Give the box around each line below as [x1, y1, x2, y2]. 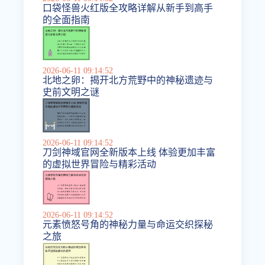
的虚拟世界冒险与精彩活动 [43, 159, 157, 170]
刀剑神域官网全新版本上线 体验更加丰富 [43, 147, 216, 159]
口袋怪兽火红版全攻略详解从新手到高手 [43, 2, 214, 14]
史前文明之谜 [43, 86, 100, 98]
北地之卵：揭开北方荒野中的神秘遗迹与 [43, 75, 214, 86]
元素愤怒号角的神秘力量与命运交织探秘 [43, 219, 214, 231]
